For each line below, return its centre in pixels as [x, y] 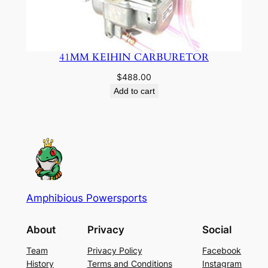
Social [217, 230]
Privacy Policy [115, 251]
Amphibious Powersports [86, 198]
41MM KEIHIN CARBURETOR [134, 57]
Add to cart [134, 91]
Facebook [222, 251]
